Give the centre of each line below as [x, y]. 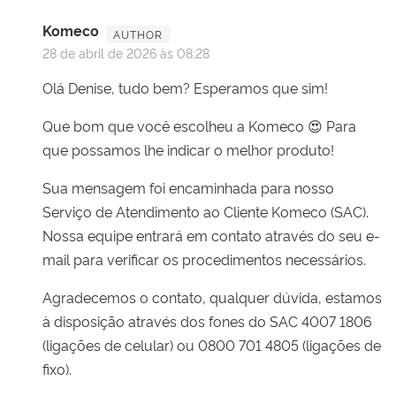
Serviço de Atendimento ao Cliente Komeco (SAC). [206, 211]
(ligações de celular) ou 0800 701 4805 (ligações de [212, 344]
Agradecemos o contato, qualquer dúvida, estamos [212, 297]
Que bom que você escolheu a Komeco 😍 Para [199, 125]
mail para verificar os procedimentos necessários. [204, 259]
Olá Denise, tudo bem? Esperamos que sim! [185, 87]
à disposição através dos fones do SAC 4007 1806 [207, 320]
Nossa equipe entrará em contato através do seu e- [211, 235]
